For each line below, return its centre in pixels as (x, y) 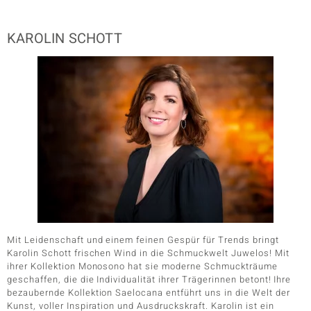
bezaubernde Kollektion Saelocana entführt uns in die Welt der (149, 293)
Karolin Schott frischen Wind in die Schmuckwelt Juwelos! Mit (148, 253)
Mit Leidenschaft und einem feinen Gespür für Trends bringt (143, 240)
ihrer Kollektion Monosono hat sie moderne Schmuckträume (142, 266)
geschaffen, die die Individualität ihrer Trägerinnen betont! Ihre (149, 279)
